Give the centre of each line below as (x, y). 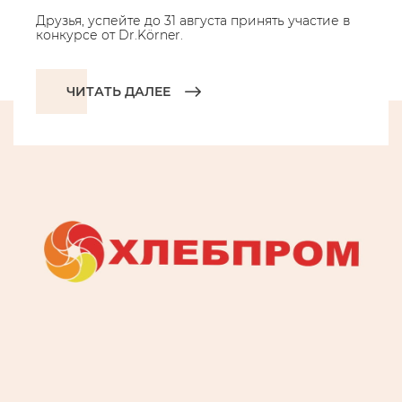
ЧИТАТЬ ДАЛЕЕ (118, 92)
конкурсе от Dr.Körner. (109, 35)
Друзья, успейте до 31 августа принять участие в (193, 21)
